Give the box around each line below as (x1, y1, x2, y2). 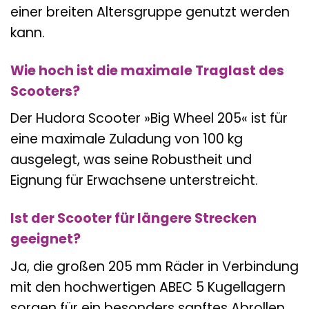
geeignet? (10, 230, 81, 249)
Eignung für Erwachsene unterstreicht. (10, 171, 258, 190)
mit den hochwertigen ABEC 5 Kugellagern (10, 277, 286, 297)
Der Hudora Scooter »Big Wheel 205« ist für (10, 109, 288, 128)
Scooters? (10, 81, 80, 101)
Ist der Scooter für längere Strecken (10, 209, 257, 228)
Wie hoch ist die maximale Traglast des (10, 61, 284, 80)
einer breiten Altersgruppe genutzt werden (10, 2, 290, 21)
